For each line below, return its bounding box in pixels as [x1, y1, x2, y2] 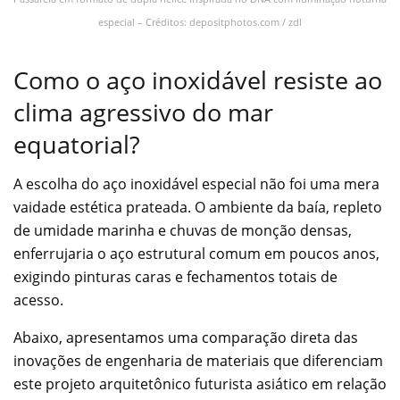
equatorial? [13, 127, 140, 161]
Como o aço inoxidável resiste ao [13, 62, 382, 96]
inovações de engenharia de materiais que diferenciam [13, 351, 383, 371]
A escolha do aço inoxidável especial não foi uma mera [13, 174, 379, 195]
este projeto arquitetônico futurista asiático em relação [13, 374, 387, 395]
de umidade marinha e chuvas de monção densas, [13, 221, 352, 241]
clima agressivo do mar [13, 95, 273, 129]
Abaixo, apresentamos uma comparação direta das [13, 328, 358, 348]
